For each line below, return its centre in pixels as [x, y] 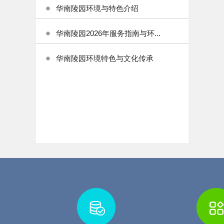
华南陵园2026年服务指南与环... [108, 33]
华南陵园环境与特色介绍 [97, 8]
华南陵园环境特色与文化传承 [105, 58]
